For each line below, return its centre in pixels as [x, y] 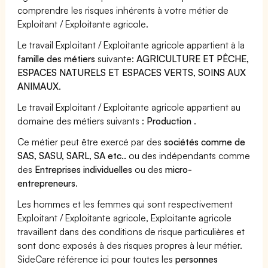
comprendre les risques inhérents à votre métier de [123, 10]
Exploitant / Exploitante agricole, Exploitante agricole [125, 217]
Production [170, 121]
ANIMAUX [38, 86]
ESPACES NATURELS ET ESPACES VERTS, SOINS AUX [132, 72]
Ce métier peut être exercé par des [91, 141]
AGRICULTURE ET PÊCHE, [193, 58]
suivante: [116, 58]
